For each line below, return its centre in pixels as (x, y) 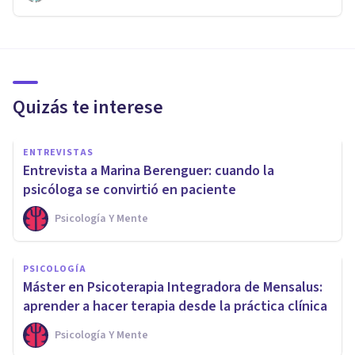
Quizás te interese (88, 107)
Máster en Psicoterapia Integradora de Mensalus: (173, 287)
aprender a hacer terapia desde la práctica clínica (175, 306)
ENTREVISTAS (58, 152)
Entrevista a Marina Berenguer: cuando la (149, 170)
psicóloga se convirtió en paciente (130, 189)
